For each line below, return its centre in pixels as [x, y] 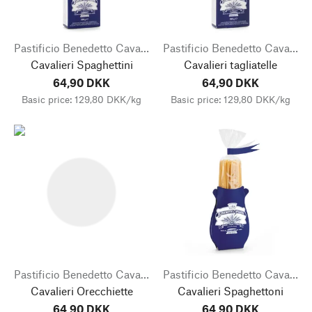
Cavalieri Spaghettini [81, 64]
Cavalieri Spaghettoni [231, 290]
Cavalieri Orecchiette [81, 290]
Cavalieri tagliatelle [231, 64]
